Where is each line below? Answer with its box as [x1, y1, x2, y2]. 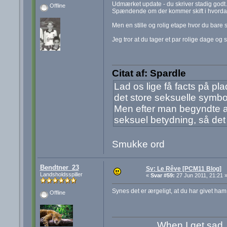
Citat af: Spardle [111, 68, 186, 79]
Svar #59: [150, 172, 175, 179]
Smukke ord [111, 139, 165, 150]
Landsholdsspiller [40, 171, 83, 178]
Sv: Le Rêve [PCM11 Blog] [145, 165, 221, 173]
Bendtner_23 [40, 164, 79, 172]
